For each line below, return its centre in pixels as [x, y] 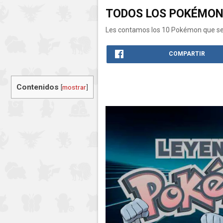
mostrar [74, 87]
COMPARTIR [187, 54]
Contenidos [38, 87]
